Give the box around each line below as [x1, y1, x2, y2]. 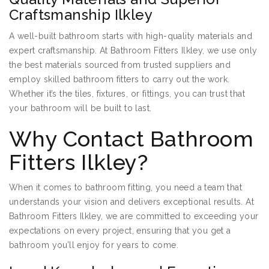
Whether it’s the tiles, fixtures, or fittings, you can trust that [9, 89, 245, 99]
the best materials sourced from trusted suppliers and [9, 60, 231, 70]
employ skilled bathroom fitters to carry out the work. [9, 74, 230, 85]
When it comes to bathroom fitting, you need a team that [9, 183, 242, 193]
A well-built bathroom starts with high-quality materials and [9, 31, 252, 41]
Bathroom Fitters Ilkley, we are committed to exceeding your [9, 211, 259, 222]
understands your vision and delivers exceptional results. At [9, 197, 254, 207]
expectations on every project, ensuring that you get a [9, 226, 231, 236]
